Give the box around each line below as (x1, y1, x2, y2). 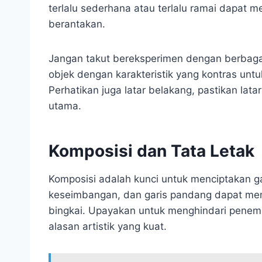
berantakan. (49, 18, 105, 30)
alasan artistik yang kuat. (49, 220, 167, 232)
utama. (49, 99, 81, 112)
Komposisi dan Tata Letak (49, 140, 254, 161)
